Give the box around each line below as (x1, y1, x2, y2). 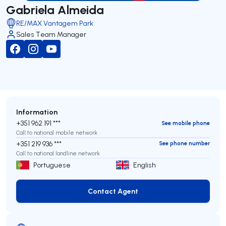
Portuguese (33, 160, 71, 169)
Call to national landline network (16, 149, 100, 157)
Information (16, 107, 58, 117)
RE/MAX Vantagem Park (16, 19, 93, 28)
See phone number (159, 140, 210, 147)
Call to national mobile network (16, 129, 97, 136)
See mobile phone (161, 119, 210, 127)
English (133, 160, 156, 169)
